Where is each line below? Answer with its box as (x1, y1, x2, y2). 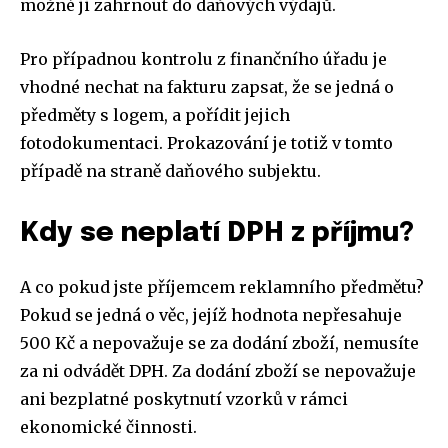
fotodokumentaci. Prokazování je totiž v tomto (20, 132, 393, 153)
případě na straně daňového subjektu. (20, 160, 321, 181)
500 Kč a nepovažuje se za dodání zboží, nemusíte (20, 332, 419, 353)
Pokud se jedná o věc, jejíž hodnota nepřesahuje (20, 304, 402, 325)
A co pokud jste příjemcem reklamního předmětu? (20, 276, 424, 297)
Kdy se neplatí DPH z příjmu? (20, 219, 414, 247)
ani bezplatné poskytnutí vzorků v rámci (20, 388, 348, 409)
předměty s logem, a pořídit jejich (20, 104, 290, 125)
